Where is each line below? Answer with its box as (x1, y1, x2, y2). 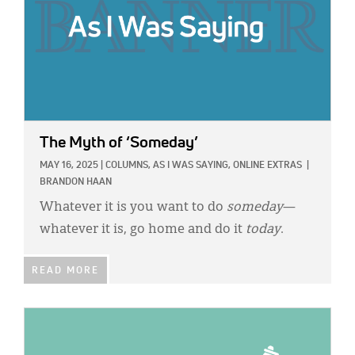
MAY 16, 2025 (40, 161, 98, 171)
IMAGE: (24, 311, 60, 323)
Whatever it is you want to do (40, 201, 227, 215)
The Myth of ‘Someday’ (40, 135, 198, 151)
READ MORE (32, 266, 99, 277)
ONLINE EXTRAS (233, 161, 302, 171)
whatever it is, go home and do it (40, 223, 246, 237)
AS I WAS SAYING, (153, 161, 231, 171)
